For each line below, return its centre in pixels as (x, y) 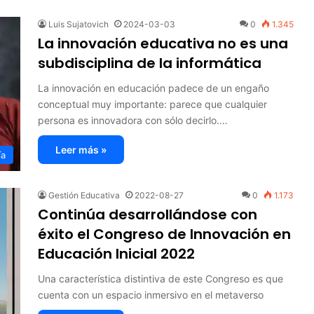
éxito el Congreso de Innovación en (164, 234)
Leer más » (81, 149)
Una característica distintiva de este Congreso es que (161, 278)
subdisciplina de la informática (150, 63)
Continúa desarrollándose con (148, 214)
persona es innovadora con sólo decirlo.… (133, 120)
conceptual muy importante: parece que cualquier (152, 104)
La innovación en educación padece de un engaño (153, 88)
